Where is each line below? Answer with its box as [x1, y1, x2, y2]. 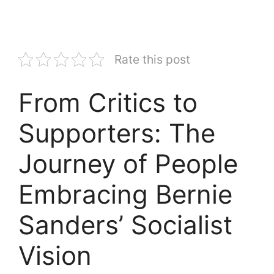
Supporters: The [18, 117, 215, 149]
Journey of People [18, 147, 238, 179]
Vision [18, 239, 92, 271]
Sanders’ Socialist [18, 209, 232, 240]
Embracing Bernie [18, 178, 232, 210]
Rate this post [114, 51, 190, 67]
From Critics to [18, 86, 198, 118]
